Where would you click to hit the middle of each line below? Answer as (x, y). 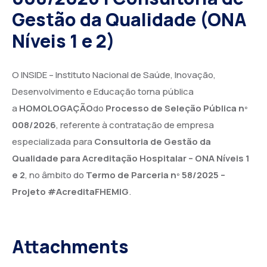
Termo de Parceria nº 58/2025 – (156, 175)
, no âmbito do (55, 175)
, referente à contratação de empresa (135, 125)
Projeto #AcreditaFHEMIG (70, 191)
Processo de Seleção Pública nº (177, 108)
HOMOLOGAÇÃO (56, 108)
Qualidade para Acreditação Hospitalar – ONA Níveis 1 (131, 158)
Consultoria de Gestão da (153, 141)
